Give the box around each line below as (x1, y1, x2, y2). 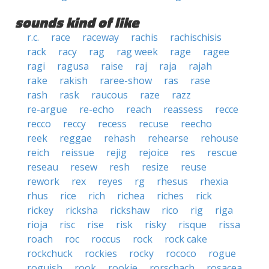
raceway (82, 31, 119, 44)
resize (142, 160, 169, 174)
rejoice (139, 146, 169, 159)
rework (27, 175, 59, 188)
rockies (85, 247, 117, 260)
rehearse (148, 131, 189, 145)
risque (178, 218, 207, 231)
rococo (166, 247, 196, 260)
